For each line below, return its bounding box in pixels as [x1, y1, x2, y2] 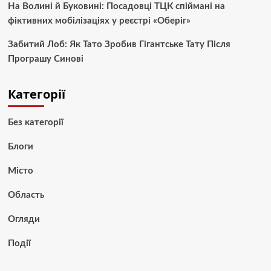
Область [7, 190, 44, 200]
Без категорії [7, 117, 64, 127]
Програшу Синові [7, 54, 83, 64]
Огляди [7, 214, 40, 224]
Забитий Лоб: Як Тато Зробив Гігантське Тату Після [7, 39, 230, 49]
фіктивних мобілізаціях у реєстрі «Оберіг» [7, 16, 191, 25]
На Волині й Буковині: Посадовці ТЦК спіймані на [7, 1, 225, 11]
